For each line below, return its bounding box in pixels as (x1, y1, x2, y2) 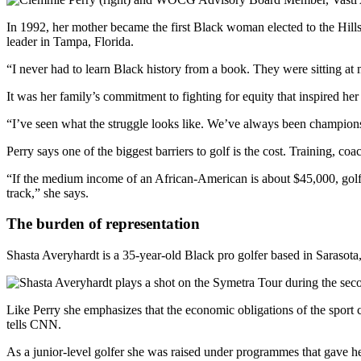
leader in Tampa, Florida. (6, 34, 134, 48)
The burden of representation (6, 215, 200, 233)
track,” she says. (6, 185, 89, 200)
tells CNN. (6, 317, 61, 332)
